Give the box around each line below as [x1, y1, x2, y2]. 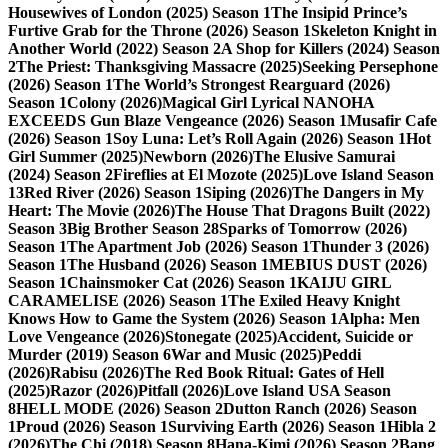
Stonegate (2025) [165, 328, 277, 346]
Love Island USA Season [224, 382, 391, 400]
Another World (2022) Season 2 [8, 40, 221, 58]
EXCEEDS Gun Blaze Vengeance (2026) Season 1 [8, 112, 347, 130]
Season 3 [8, 220, 67, 238]
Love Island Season [303, 166, 434, 184]
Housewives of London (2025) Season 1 [8, 4, 271, 22]
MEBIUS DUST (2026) [269, 256, 427, 274]
